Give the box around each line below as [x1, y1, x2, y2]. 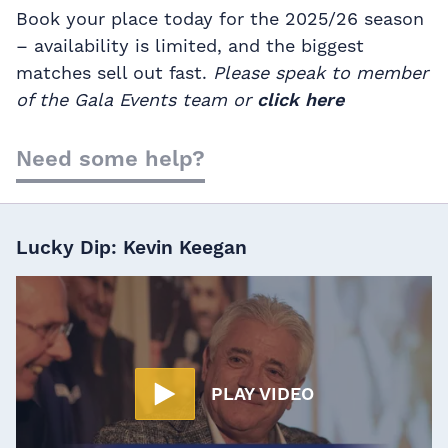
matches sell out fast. [16, 62, 213, 84]
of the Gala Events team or [16, 89, 257, 111]
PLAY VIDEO [210, 382, 314, 404]
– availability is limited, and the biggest [16, 35, 364, 57]
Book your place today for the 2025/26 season [16, 8, 424, 30]
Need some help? [16, 146, 205, 172]
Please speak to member [213, 62, 428, 84]
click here [257, 89, 344, 111]
